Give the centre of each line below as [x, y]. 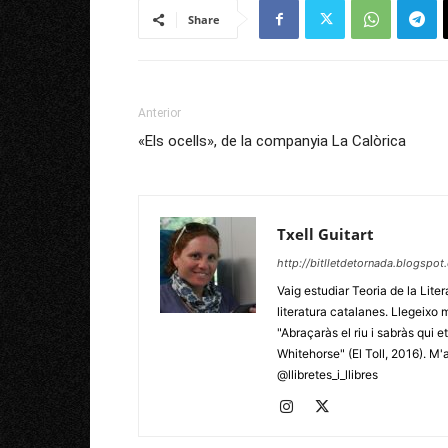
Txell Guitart [325, 234]
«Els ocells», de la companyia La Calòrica [272, 141]
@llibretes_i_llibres [327, 374]
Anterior [159, 113]
